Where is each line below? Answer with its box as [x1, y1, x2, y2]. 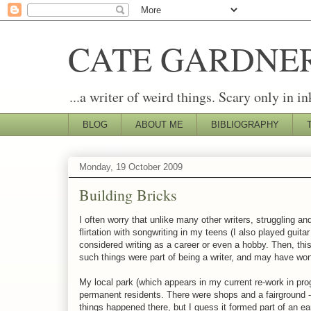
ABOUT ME [135, 119, 183, 130]
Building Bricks [79, 184, 177, 205]
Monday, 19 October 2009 [79, 162, 183, 173]
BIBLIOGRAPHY [210, 119, 279, 130]
